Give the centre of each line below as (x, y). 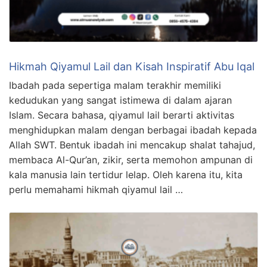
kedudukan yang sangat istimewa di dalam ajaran (120, 100)
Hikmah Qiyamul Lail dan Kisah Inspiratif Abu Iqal (132, 66)
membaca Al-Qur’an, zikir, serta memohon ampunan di (131, 159)
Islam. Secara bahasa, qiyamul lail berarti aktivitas (122, 115)
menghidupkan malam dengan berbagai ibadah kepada (133, 130)
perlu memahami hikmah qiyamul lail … (96, 189)
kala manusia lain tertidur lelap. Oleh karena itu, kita (126, 174)
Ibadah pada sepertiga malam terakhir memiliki (115, 85)
